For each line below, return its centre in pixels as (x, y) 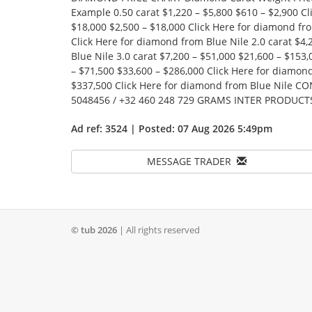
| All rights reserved (158, 230)
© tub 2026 (94, 230)
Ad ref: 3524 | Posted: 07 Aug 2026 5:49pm (172, 128)
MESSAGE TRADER (192, 161)
